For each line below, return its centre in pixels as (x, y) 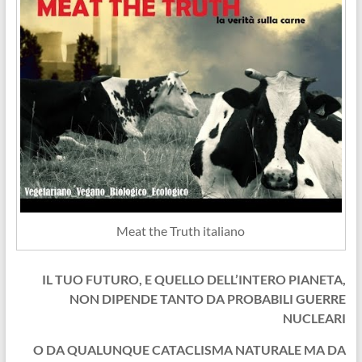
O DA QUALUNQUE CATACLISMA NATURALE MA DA (190, 349)
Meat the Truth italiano (181, 230)
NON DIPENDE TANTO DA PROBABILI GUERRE (208, 298)
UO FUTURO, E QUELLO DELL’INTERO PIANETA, (205, 279)
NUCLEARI (315, 318)
